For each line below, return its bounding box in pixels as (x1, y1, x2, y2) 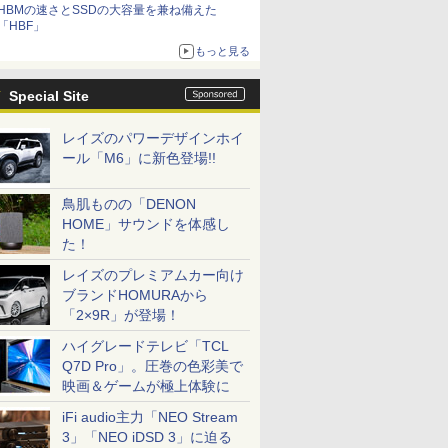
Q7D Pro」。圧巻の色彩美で (62, 358, 243, 374)
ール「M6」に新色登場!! (62, 150, 216, 166)
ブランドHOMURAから (62, 287, 208, 303)
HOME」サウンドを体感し (62, 216, 230, 232)
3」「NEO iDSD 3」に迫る (62, 429, 232, 445)
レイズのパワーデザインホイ (62, 130, 244, 146)
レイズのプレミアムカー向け (62, 267, 244, 283)
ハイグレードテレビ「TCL (62, 338, 229, 354)
